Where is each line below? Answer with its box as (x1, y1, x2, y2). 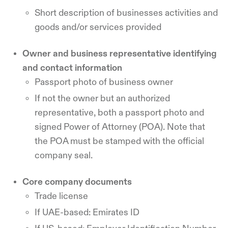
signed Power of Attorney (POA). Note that (35, 122, 205, 131)
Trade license (35, 191, 88, 201)
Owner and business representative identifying (22, 48, 217, 58)
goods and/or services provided (35, 22, 161, 32)
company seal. (35, 150, 93, 160)
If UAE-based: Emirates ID (35, 207, 141, 217)
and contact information (22, 63, 122, 72)
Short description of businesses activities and (35, 8, 218, 17)
